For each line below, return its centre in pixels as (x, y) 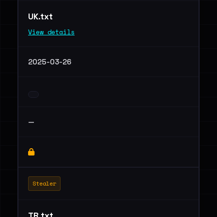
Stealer (44, 183)
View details (51, 32)
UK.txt (41, 16)
